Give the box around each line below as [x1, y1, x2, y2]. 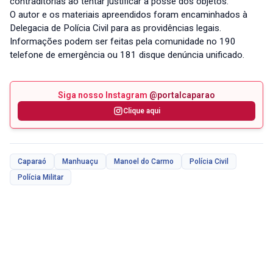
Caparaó [18, 157, 46, 166]
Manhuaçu [62, 157, 98, 166]
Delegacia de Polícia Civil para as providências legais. [10, 23, 221, 34]
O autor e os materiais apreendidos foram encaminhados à [10, 9, 247, 21]
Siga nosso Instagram [58, 90, 149, 101]
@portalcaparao [149, 90, 215, 101]
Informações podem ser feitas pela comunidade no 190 [10, 36, 236, 48]
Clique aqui [122, 107, 160, 116]
